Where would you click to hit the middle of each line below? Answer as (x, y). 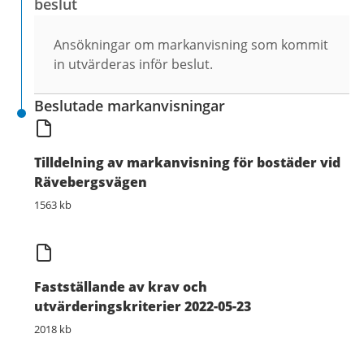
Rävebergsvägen (91, 182)
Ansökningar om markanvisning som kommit (191, 44)
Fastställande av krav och (121, 287)
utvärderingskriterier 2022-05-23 (143, 307)
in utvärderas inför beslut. (133, 64)
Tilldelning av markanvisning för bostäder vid (187, 162)
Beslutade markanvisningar (130, 105)
